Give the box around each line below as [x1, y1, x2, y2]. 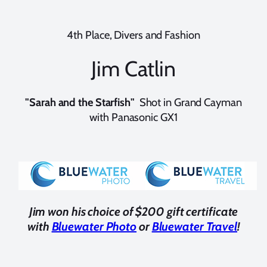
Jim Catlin [91, 55, 176, 82]
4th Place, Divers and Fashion [67, 28, 200, 42]
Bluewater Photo [51, 219, 137, 234]
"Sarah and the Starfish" [25, 95, 135, 109]
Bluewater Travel [151, 219, 238, 234]
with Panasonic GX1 [89, 110, 178, 124]
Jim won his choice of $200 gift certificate [29, 204, 238, 219]
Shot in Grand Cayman [134, 95, 242, 109]
